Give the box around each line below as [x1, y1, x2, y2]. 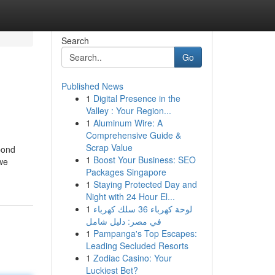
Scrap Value [85, 141, 133, 153]
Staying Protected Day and [93, 178, 197, 190]
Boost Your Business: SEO [93, 153, 196, 166]
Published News [61, 80, 123, 92]
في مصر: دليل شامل [85, 215, 161, 227]
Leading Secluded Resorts [85, 239, 188, 252]
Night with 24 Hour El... [85, 190, 175, 203]
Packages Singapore [85, 166, 166, 178]
